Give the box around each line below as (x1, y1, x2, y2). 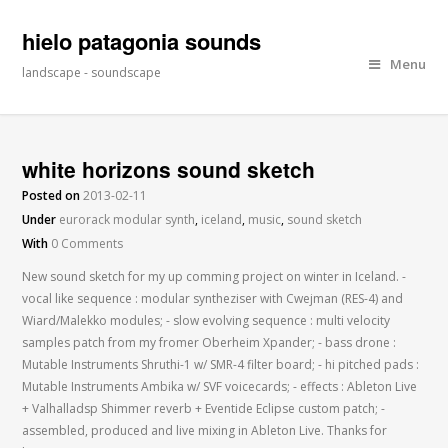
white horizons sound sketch (22, 154, 316, 184)
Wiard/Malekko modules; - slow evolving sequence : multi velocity (22, 312, 391, 329)
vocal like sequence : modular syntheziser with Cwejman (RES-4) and (22, 290, 404, 307)
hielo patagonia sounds (22, 25, 262, 57)
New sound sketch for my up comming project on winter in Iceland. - (22, 268, 407, 285)
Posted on (22, 187, 81, 204)
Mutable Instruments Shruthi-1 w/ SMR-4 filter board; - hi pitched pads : (22, 356, 420, 373)
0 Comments (51, 235, 124, 252)
